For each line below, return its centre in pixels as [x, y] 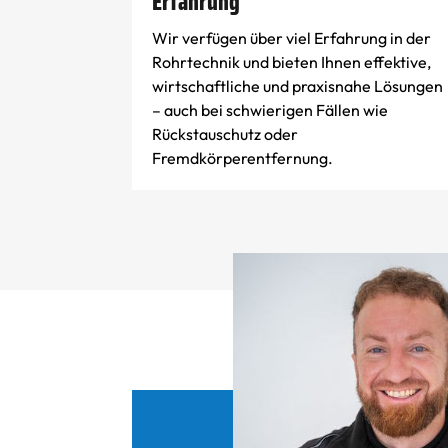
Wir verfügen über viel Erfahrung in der [291, 38]
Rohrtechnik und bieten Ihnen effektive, [291, 62]
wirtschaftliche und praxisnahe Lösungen [297, 86]
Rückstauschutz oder [225, 134]
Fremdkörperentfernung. [242, 158]
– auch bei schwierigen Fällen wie [270, 110]
